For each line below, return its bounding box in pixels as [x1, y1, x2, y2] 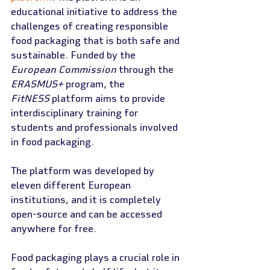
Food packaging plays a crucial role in [11, 251, 182, 264]
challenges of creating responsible [11, 20, 171, 33]
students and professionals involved [11, 121, 180, 134]
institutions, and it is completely [11, 193, 163, 206]
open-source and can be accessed [11, 208, 165, 221]
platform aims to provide [49, 92, 168, 105]
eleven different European [11, 179, 133, 192]
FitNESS [11, 92, 49, 105]
